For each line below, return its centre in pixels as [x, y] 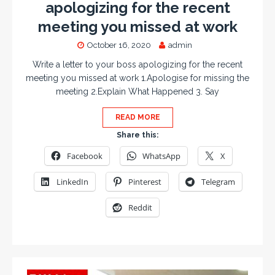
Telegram [218, 182]
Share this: [137, 135]
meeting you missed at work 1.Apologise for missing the [137, 78]
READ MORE [137, 118]
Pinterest [145, 182]
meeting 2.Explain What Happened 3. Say [137, 92]
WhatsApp [161, 156]
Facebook [84, 156]
